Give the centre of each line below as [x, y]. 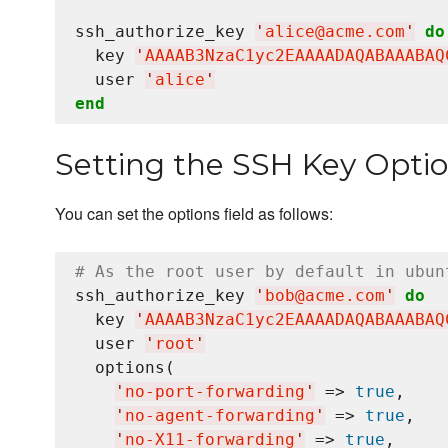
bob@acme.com [325, 295]
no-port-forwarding [215, 391]
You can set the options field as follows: [194, 213]
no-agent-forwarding [220, 415]
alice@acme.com [335, 31]
